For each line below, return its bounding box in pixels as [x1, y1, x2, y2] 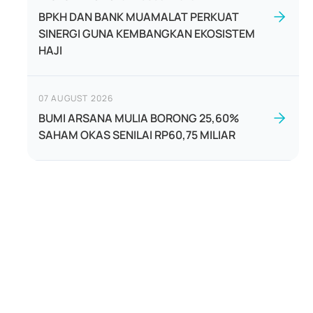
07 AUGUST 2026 [38, 92, 114, 104]
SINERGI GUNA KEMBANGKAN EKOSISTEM [38, 26, 255, 41]
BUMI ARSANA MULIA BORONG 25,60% [38, 110, 239, 126]
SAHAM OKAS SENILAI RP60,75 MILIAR [38, 127, 235, 143]
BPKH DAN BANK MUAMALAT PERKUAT [38, 9, 239, 24]
